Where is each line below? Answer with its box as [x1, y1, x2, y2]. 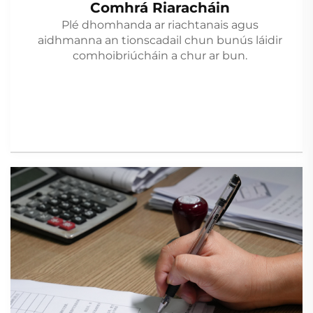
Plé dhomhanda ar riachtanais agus [61, 18, 259, 32]
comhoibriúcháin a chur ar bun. [72, 49, 247, 63]
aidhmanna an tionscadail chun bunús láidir [37, 34, 282, 48]
